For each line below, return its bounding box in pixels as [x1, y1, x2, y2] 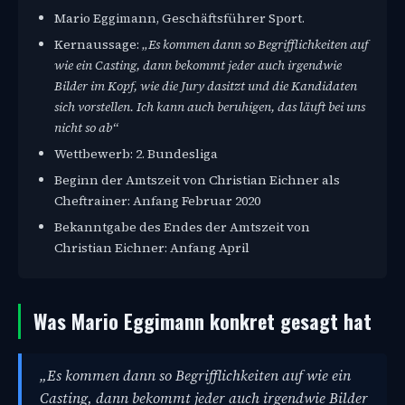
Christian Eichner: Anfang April [54, 239, 250, 258]
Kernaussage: [54, 35, 142, 54]
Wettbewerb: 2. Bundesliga [54, 145, 218, 164]
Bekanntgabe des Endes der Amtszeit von [54, 218, 310, 237]
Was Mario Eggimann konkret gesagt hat [33, 306, 372, 336]
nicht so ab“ [54, 118, 118, 137]
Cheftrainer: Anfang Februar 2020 [54, 192, 260, 211]
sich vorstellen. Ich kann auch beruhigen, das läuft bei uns [54, 98, 365, 117]
